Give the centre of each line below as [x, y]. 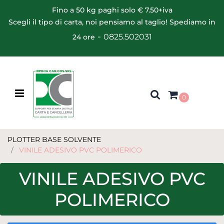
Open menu [44, 92]
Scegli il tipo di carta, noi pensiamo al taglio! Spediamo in [112, 22]
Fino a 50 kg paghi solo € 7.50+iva [112, 10]
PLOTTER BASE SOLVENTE [54, 139]
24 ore [83, 37]
